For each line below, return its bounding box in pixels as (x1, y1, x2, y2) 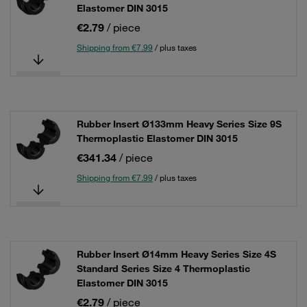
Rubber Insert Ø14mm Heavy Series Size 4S (77, 248, 276, 260)
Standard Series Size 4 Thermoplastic (77, 262, 250, 275)
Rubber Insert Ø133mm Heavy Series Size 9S (77, 118, 282, 130)
